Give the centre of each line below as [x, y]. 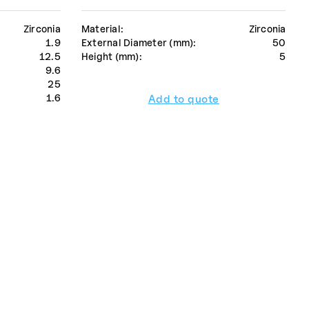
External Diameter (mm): [139, 43]
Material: [102, 29]
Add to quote [183, 99]
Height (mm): [111, 57]
